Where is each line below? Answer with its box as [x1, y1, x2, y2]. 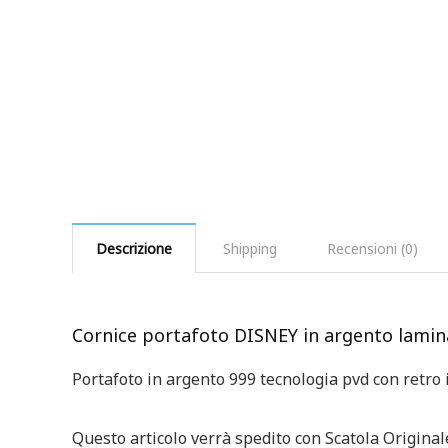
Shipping [223, 239, 277, 258]
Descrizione [96, 239, 172, 258]
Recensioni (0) [327, 239, 418, 258]
